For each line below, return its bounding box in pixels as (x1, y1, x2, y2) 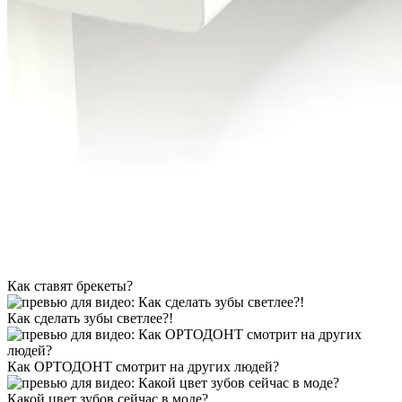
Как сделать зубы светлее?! (7, 310, 173, 327)
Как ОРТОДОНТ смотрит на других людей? (7, 359, 279, 375)
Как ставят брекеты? (7, 278, 133, 294)
